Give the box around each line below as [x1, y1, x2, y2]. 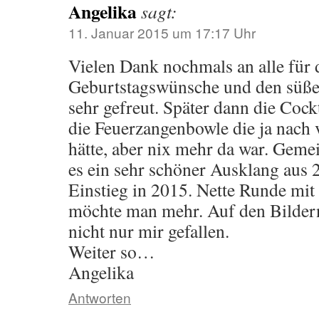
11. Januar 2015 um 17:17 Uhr [68, 23, 256, 42]
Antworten [68, 288, 131, 307]
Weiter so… [68, 239, 155, 263]
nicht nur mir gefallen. [68, 219, 229, 243]
